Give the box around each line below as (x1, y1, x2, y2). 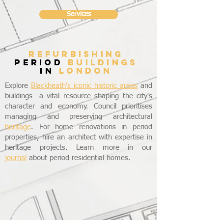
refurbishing (28, 49, 124, 59)
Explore (5, 82, 31, 89)
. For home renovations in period (31, 123, 152, 131)
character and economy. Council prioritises (5, 103, 152, 110)
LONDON (59, 65, 117, 76)
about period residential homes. (27, 154, 131, 162)
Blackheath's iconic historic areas (31, 82, 137, 89)
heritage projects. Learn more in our (5, 144, 152, 151)
